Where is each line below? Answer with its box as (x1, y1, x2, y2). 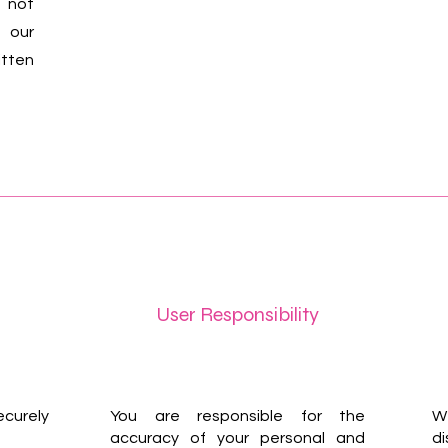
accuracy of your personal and (110, 430, 365, 446)
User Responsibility (156, 302, 319, 327)
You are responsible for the (110, 408, 365, 424)
